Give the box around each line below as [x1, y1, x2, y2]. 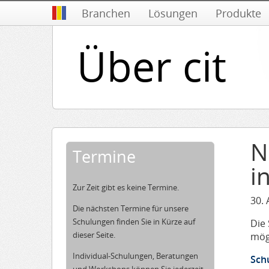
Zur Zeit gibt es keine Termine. [73, 182, 179, 193]
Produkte [216, 6, 261, 20]
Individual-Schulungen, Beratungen [73, 250, 198, 261]
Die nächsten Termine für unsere [73, 203, 189, 214]
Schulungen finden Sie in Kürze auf [73, 216, 195, 227]
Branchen [82, 6, 130, 20]
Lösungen [148, 6, 198, 20]
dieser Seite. [73, 229, 115, 240]
